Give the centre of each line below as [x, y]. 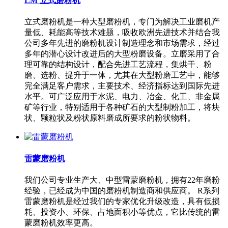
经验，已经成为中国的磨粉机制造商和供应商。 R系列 [122, 190]
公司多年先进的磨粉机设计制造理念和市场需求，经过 [122, 43]
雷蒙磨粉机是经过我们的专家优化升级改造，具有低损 [122, 201]
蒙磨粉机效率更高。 [61, 222]
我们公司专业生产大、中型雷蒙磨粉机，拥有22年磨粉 [122, 180]
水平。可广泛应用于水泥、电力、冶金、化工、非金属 [122, 97]
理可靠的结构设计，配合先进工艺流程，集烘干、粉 [118, 65]
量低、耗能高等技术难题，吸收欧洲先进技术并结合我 [122, 33]
